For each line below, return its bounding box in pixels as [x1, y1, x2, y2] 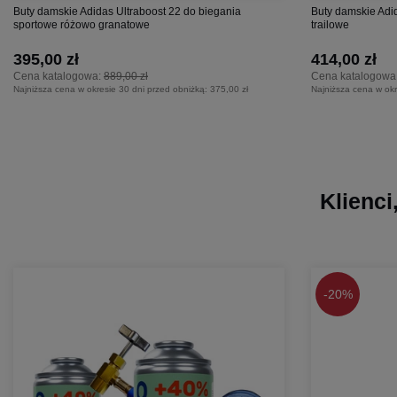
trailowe [311, 18, 349, 31]
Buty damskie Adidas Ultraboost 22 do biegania [13, 4, 241, 18]
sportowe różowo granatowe [13, 18, 150, 31]
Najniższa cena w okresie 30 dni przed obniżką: [13, 83, 210, 94]
